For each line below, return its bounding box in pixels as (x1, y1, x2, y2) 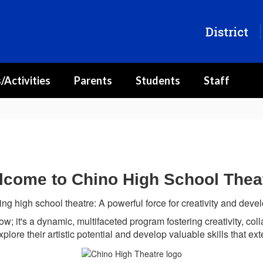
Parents (74, 74, 112, 87)
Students (136, 74, 180, 87)
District (205, 23, 248, 39)
